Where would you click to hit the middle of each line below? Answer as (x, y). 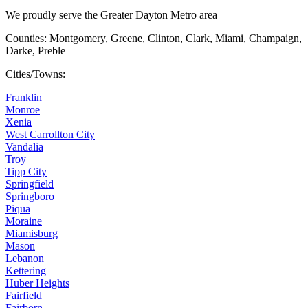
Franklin (24, 97)
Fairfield (24, 295)
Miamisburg (32, 233)
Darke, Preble (35, 50)
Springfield (30, 184)
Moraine (24, 221)
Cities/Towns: (35, 74)
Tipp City (26, 171)
